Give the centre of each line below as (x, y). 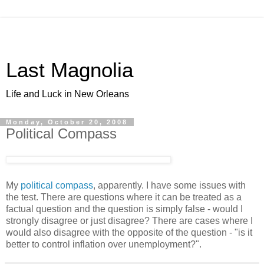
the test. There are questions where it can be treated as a (124, 197)
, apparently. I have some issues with (169, 185)
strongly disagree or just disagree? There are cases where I (129, 220)
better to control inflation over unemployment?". (104, 244)
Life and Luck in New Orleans (67, 94)
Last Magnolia (70, 70)
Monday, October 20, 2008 (67, 122)
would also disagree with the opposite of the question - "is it (129, 232)
